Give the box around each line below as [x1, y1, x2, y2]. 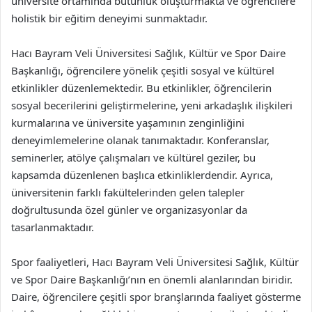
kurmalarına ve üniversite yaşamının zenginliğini [11, 116, 244, 130]
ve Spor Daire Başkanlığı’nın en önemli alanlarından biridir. [11, 272, 292, 286]
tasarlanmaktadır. [11, 220, 94, 234]
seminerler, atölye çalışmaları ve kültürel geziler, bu [11, 150, 256, 164]
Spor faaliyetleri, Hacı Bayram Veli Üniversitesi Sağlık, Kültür [11, 255, 299, 269]
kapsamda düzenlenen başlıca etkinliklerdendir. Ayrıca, [11, 168, 273, 182]
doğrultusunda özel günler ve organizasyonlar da [11, 203, 247, 217]
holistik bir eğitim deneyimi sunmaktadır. [11, 11, 208, 25]
